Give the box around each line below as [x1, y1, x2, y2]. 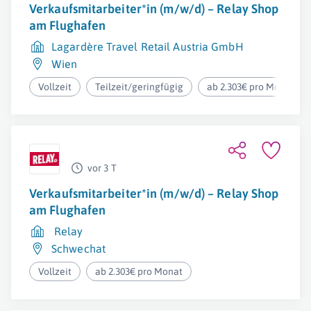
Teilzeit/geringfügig [95, 81, 184, 92]
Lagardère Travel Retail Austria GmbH [51, 40, 244, 53]
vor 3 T [87, 162, 117, 174]
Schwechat [51, 242, 106, 255]
